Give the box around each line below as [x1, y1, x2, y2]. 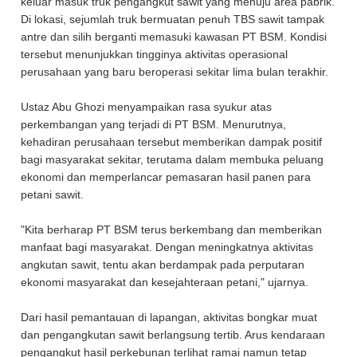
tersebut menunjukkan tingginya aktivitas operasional [21, 48, 288, 61]
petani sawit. [21, 188, 88, 201]
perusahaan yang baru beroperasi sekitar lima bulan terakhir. [21, 65, 332, 78]
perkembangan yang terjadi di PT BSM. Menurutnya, [21, 118, 287, 131]
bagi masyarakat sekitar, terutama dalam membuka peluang [21, 153, 324, 166]
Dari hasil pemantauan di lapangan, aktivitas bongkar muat [21, 311, 318, 324]
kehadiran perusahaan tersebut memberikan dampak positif [21, 135, 323, 148]
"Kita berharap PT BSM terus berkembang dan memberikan [21, 223, 323, 236]
